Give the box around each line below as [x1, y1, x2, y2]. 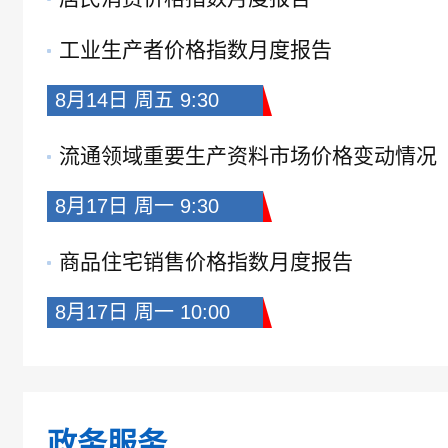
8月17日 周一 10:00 [55, 301, 230, 323]
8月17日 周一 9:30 [55, 195, 219, 217]
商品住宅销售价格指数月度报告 [59, 250, 353, 273]
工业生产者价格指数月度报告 [59, 38, 332, 61]
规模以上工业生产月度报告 [59, 408, 311, 431]
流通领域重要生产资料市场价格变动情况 [59, 144, 437, 167]
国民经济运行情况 [59, 356, 227, 379]
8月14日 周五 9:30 [55, 89, 219, 111]
